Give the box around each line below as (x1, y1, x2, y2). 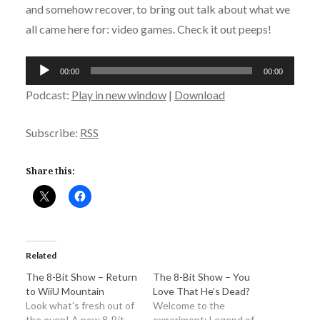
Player (24, 78, 56, 92)
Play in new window (71, 87, 166, 101)
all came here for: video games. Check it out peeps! (25, 21, 271, 36)
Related (25, 249, 56, 261)
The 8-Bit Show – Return (25, 270, 137, 283)
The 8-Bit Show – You (153, 270, 250, 283)
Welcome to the (153, 299, 225, 311)
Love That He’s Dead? (153, 284, 250, 297)
